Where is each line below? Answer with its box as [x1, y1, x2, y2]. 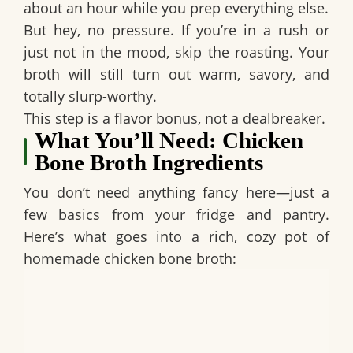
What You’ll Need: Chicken [34, 128, 303, 154]
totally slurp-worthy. [24, 87, 157, 106]
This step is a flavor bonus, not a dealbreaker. [24, 109, 325, 128]
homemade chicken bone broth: [24, 249, 236, 269]
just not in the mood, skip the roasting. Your [24, 43, 329, 62]
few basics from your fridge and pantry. [24, 205, 329, 225]
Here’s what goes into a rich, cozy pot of [24, 227, 329, 247]
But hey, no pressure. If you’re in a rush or [24, 20, 329, 40]
